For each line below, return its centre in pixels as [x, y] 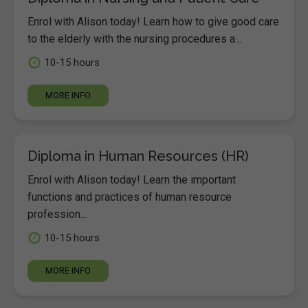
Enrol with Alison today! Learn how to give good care [153, 22]
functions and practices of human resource [130, 197]
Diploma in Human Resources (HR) [138, 156]
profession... [57, 214]
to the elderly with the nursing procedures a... [134, 39]
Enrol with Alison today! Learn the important [132, 180]
